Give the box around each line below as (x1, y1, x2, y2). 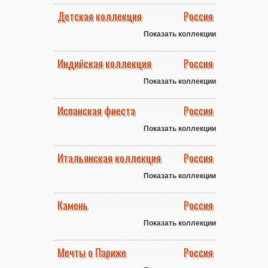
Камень (57, 197, 88, 213)
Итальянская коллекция (57, 150, 161, 166)
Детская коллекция (57, 8, 142, 24)
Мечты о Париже (57, 245, 126, 260)
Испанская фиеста (57, 103, 135, 118)
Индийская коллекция (57, 56, 151, 71)
